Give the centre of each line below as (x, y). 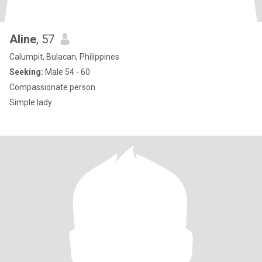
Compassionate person (52, 87)
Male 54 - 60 (67, 72)
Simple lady (31, 102)
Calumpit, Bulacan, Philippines (64, 57)
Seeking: (26, 72)
